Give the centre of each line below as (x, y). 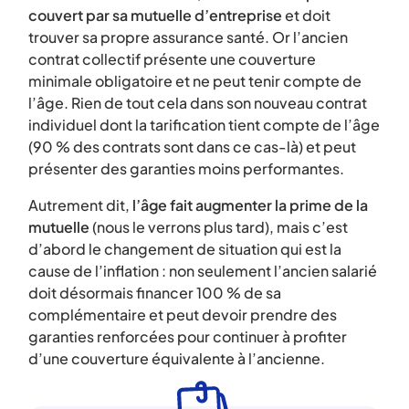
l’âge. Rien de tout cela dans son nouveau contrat (198, 103)
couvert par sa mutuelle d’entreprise (155, 15)
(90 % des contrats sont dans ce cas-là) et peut (192, 147)
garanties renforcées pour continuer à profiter (188, 336)
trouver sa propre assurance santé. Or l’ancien (188, 37)
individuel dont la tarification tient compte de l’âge (204, 125)
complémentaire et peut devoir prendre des (183, 315)
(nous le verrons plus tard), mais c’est (219, 227)
